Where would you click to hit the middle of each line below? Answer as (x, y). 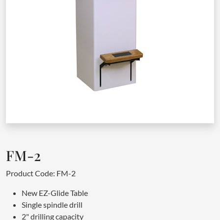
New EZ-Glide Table (55, 192)
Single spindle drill (52, 204)
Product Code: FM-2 (41, 173)
